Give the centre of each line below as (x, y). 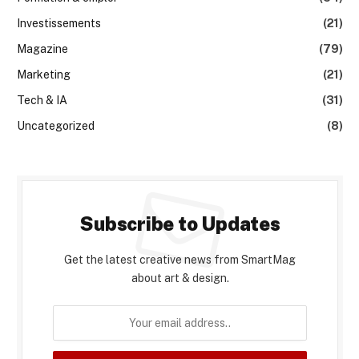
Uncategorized (56, 125)
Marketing (44, 74)
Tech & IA (42, 100)
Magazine (42, 48)
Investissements (59, 23)
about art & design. (180, 278)
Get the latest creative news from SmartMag (180, 259)
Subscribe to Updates (180, 223)
